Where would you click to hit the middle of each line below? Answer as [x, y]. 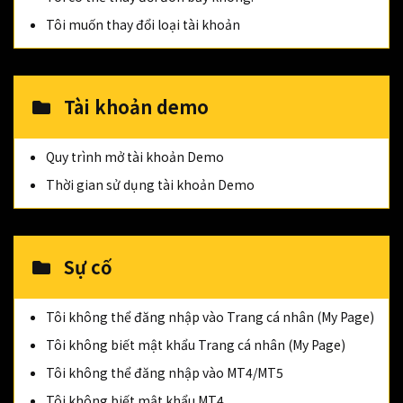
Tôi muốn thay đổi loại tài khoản [143, 24]
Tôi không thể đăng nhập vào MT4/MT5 [165, 372]
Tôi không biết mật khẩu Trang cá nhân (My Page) [196, 345]
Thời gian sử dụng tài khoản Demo [150, 184]
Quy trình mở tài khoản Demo [135, 157]
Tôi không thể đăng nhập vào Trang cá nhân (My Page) [210, 317]
